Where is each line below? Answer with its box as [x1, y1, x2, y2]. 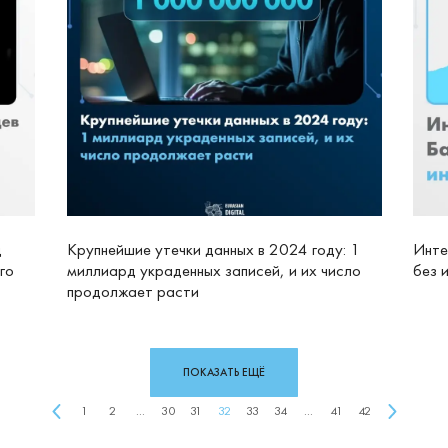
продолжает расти [66, 281, 199, 303]
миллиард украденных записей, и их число [66, 260, 361, 282]
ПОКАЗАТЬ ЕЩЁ [183, 365, 265, 379]
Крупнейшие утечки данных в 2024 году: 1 [66, 239, 360, 261]
